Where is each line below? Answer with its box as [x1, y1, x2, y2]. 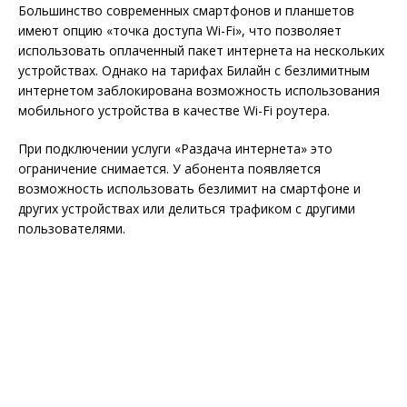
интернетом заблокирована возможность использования [18, 81, 380, 99]
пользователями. [18, 219, 125, 237]
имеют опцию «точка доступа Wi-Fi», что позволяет [18, 21, 342, 39]
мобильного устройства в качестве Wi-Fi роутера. [18, 101, 330, 119]
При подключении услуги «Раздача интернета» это [18, 139, 333, 157]
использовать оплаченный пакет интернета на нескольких [18, 41, 384, 59]
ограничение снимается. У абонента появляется [18, 159, 321, 177]
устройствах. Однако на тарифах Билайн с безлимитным [18, 61, 370, 79]
